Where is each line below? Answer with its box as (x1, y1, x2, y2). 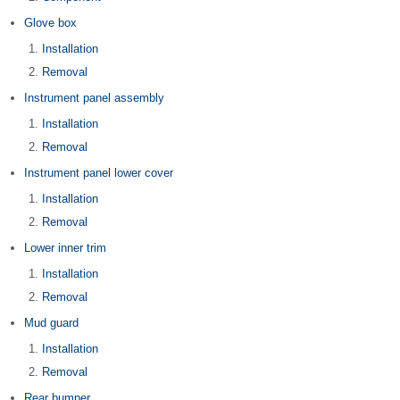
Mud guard (24, 316, 79, 329)
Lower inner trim (24, 241, 106, 254)
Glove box (24, 16, 77, 29)
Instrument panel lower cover (24, 166, 173, 179)
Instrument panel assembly (24, 91, 164, 104)
